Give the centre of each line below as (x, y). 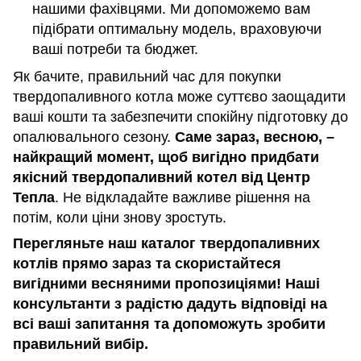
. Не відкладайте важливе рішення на (183, 197)
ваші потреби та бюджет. (115, 50)
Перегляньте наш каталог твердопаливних (166, 243)
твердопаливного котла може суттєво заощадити (179, 96)
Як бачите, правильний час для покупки (147, 76)
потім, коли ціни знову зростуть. (120, 217)
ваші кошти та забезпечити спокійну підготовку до (180, 116)
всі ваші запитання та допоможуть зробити (169, 324)
